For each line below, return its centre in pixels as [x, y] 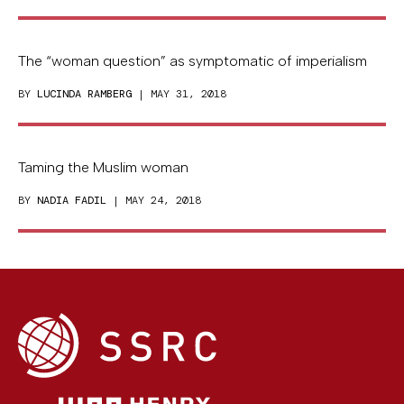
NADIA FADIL [72, 200]
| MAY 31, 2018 [179, 93]
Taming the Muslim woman [103, 167]
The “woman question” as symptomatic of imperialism [193, 60]
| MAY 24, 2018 [154, 200]
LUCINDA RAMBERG [84, 93]
